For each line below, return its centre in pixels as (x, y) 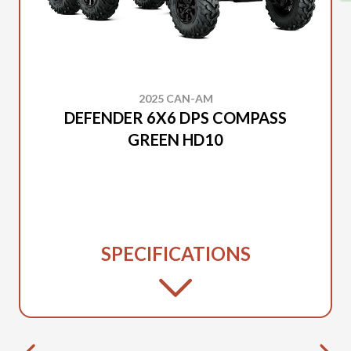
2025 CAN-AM (175, 99)
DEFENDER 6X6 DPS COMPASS (175, 118)
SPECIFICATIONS (175, 254)
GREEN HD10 (175, 140)
